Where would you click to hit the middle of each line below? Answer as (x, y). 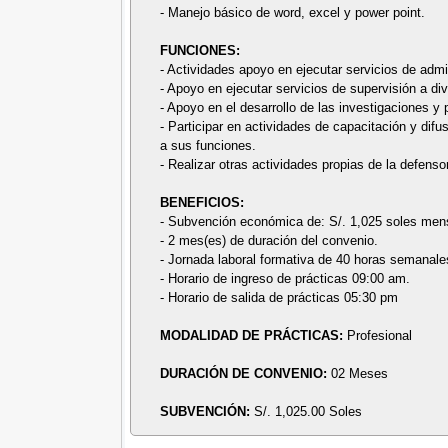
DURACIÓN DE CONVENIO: (246, 373)
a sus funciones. (208, 145)
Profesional (380, 335)
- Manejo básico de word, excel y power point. (293, 12)
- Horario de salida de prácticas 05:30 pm (279, 297)
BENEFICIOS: (202, 202)
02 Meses (360, 373)
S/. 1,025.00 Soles (308, 411)
